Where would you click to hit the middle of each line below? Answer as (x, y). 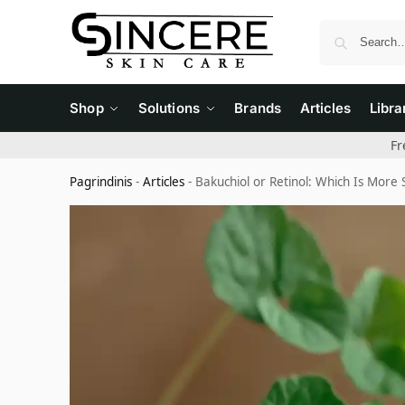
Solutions (169, 108)
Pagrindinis (101, 182)
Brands (258, 108)
